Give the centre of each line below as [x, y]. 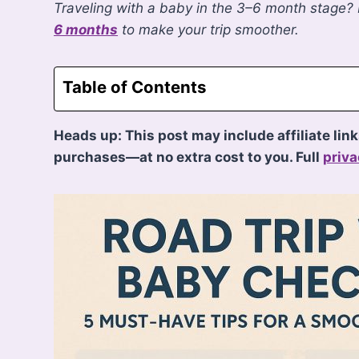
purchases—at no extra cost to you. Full [189, 157]
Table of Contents [135, 87]
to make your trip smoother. [209, 29]
